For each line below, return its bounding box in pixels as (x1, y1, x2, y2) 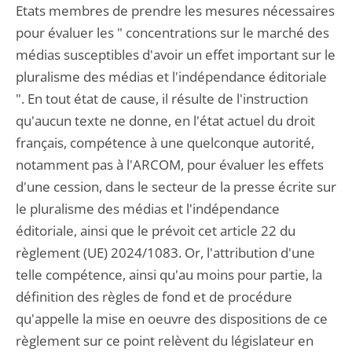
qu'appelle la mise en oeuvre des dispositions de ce (16, 310, 328, 328)
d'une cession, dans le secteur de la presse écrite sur (16, 178, 336, 196)
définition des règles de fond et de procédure (16, 288, 292, 306)
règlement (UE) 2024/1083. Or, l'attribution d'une (16, 244, 315, 262)
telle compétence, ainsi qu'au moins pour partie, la (16, 266, 322, 284)
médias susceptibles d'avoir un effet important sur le (16, 46, 335, 64)
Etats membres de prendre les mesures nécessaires (16, 2, 335, 20)
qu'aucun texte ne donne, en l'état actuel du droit (16, 112, 315, 130)
